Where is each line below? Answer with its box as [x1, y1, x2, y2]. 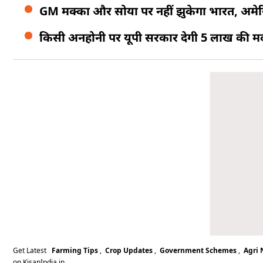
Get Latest [13, 245, 50, 255]
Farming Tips [50, 245, 100, 255]
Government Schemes [158, 245, 238, 255]
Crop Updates [103, 245, 154, 255]
